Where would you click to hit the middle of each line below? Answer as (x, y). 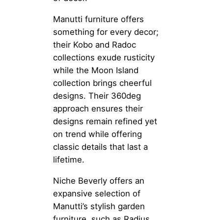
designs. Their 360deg (97, 96)
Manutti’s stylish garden (99, 206)
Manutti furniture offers (98, 19)
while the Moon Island (96, 70)
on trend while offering (97, 134)
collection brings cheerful (102, 83)
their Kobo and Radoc (95, 44)
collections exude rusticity (104, 57)
